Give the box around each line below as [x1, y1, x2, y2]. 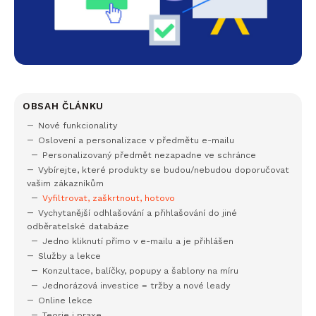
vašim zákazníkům [27, 178, 104, 189]
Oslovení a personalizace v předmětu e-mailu [38, 135, 234, 146]
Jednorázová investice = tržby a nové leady [42, 280, 230, 291]
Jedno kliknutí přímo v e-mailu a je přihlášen [42, 236, 233, 247]
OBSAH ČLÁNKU [23, 100, 104, 112]
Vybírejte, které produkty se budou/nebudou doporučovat [38, 164, 289, 176]
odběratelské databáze [27, 221, 129, 232]
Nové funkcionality [38, 120, 117, 131]
